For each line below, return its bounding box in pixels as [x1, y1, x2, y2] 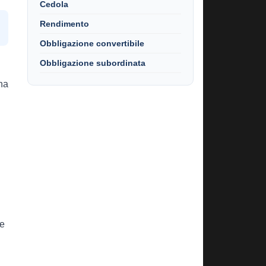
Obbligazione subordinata [40, 58, 145, 68]
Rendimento [40, 19, 89, 28]
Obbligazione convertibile [40, 39, 144, 48]
